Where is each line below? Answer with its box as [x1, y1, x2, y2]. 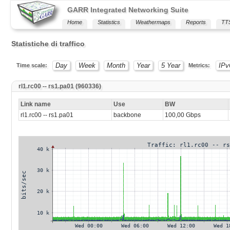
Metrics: [188, 62, 210, 68]
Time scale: [16, 62, 47, 68]
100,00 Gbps [164, 111, 201, 119]
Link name [20, 101, 51, 108]
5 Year [161, 62, 181, 69]
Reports [185, 19, 206, 25]
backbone [113, 111, 141, 119]
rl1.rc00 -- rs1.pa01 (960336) [18, 83, 101, 90]
